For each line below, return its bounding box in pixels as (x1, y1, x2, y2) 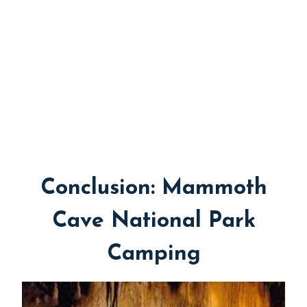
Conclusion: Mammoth (40, 177, 267, 200)
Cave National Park (51, 210, 256, 233)
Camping (106, 243, 201, 266)
